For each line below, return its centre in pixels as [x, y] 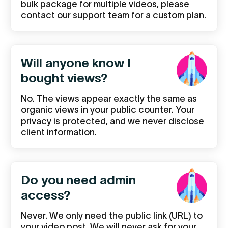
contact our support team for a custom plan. [113, 15]
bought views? [64, 78]
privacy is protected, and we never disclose [112, 121]
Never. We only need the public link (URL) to [112, 216]
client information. [59, 132]
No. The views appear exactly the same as [109, 99]
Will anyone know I [76, 63]
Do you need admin [78, 180]
